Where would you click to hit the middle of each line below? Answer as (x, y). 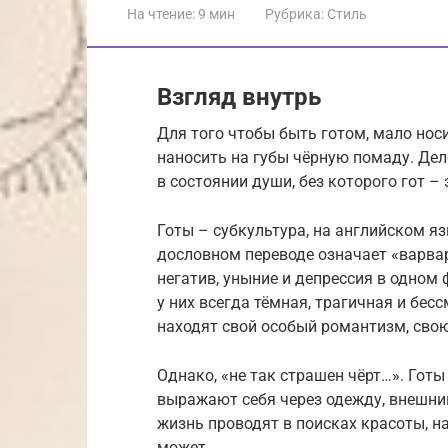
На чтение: (161, 13)
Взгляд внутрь (239, 96)
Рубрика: (294, 13)
